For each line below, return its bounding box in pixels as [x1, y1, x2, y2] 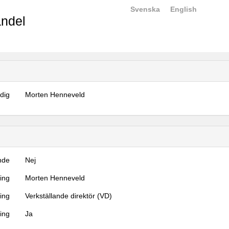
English [170, 5, 197, 13]
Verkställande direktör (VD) [25, 192, 112, 200]
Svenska [130, 5, 160, 13]
